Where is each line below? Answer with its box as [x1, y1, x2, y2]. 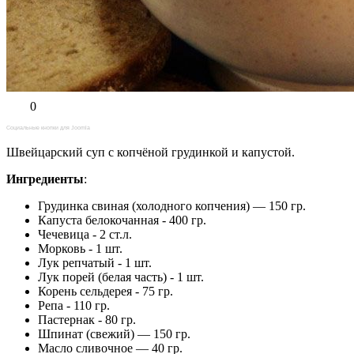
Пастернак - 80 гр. [38, 312, 136, 326]
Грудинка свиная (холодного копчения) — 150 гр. [38, 198, 306, 213]
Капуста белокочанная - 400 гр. [38, 213, 206, 227]
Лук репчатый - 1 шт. [38, 255, 152, 269]
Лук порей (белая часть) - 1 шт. [38, 269, 204, 284]
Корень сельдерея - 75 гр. [38, 284, 173, 298]
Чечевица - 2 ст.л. [38, 227, 132, 241]
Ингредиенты [6, 171, 84, 186]
